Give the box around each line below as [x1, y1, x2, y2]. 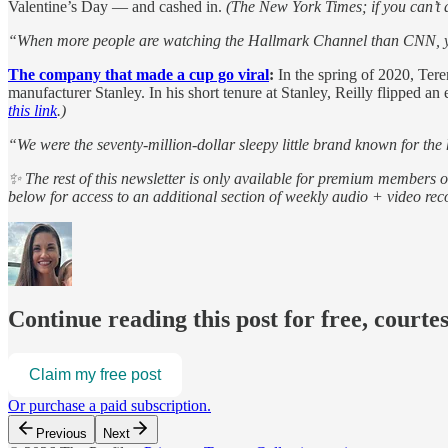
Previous [36, 425, 87, 441]
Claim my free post [29, 365, 161, 383]
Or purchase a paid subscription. [8, 396, 211, 414]
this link [8, 102, 57, 120]
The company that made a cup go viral [8, 66, 269, 84]
